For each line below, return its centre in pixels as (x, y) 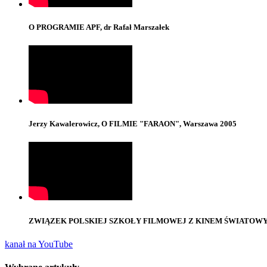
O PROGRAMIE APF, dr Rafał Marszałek (99, 27)
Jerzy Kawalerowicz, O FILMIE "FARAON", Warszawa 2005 (133, 124)
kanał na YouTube (39, 244)
